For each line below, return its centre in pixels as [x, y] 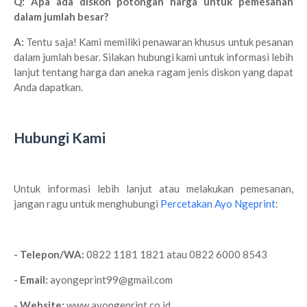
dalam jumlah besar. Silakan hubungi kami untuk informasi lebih [153, 57]
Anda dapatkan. [48, 87]
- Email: [32, 280]
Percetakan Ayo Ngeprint [218, 204]
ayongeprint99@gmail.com [111, 280]
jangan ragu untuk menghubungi [87, 204]
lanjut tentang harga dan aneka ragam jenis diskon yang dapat [153, 72]
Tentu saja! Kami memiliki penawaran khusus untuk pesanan [159, 42]
